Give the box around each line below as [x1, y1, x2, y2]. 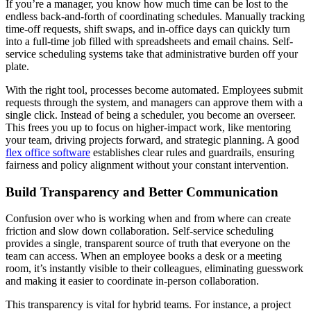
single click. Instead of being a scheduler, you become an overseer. [6, 109, 296, 121]
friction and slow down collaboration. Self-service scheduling [6, 225, 274, 237]
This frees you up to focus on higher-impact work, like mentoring [6, 121, 291, 133]
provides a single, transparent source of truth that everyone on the [6, 237, 290, 250]
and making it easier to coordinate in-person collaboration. [6, 275, 259, 287]
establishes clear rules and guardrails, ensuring [90, 146, 294, 158]
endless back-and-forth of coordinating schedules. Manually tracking [6, 10, 305, 22]
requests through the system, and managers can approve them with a [6, 96, 303, 108]
